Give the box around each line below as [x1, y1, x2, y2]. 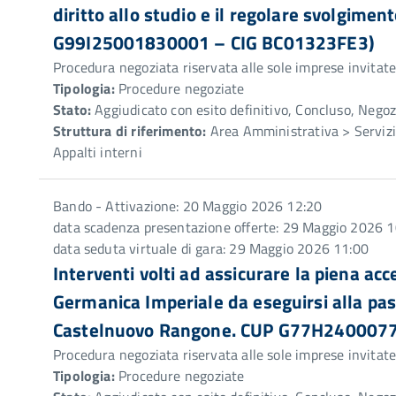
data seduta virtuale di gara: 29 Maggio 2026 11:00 [53, 238, 369, 259]
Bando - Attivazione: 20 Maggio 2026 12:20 [53, 195, 323, 217]
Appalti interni [53, 141, 142, 163]
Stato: [53, 99, 92, 120]
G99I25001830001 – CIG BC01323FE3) [53, 28, 374, 57]
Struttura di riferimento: [53, 120, 207, 141]
